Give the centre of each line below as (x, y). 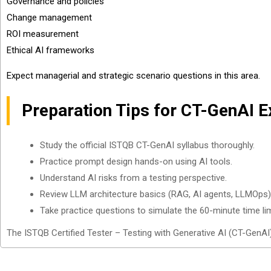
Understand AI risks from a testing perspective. (133, 178)
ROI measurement (43, 34)
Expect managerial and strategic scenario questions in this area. (133, 76)
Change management (49, 18)
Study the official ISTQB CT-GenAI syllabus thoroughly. (147, 145)
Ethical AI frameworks (51, 50)
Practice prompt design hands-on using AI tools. (136, 162)
